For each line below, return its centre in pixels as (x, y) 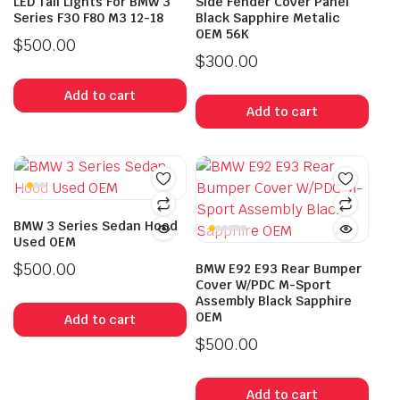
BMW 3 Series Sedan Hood (96, 226)
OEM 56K (222, 34)
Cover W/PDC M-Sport (263, 285)
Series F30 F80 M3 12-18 (88, 18)
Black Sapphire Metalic (268, 18)
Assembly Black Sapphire (274, 301)
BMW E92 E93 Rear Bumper (279, 269)
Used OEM (45, 242)
